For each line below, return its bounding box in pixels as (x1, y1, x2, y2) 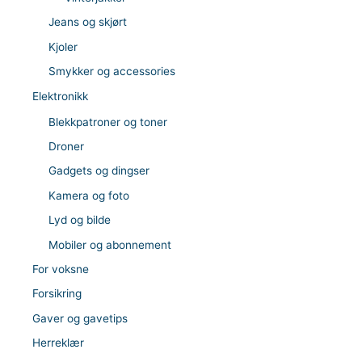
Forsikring (32, 287, 82, 301)
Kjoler (48, 40, 78, 53)
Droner (48, 139, 84, 153)
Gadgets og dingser (48, 164, 149, 178)
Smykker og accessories (48, 65, 175, 78)
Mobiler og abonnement (48, 238, 171, 251)
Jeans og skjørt (48, 15, 127, 29)
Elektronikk (32, 89, 88, 103)
